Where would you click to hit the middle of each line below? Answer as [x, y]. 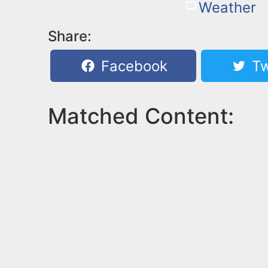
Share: [70, 36]
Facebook [133, 66]
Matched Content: [141, 116]
